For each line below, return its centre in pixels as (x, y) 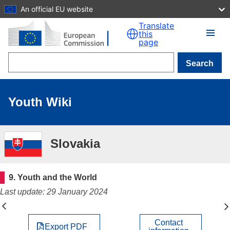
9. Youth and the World (53, 177)
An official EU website (57, 9)
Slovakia (75, 143)
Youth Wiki (40, 102)
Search (200, 63)
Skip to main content (41, 9)
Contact (169, 223)
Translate (157, 25)
